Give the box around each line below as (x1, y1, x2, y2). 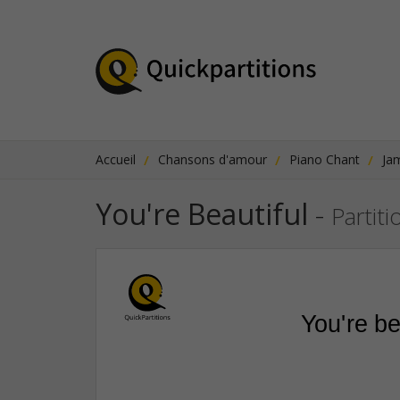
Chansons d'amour (158, 150, 267, 168)
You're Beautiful (96, 194, 308, 233)
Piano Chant (289, 150, 360, 168)
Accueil (96, 150, 136, 168)
